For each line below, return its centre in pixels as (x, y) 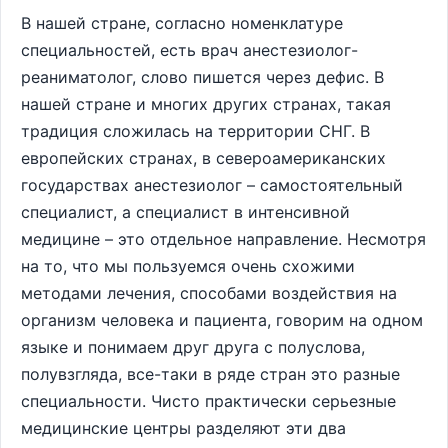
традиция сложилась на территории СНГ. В (195, 131)
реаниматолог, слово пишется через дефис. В (202, 77)
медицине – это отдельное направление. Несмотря (223, 239)
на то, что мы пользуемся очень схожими (188, 266)
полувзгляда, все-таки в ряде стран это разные (210, 374)
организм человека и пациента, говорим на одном (222, 320)
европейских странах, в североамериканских (203, 158)
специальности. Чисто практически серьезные (208, 401)
